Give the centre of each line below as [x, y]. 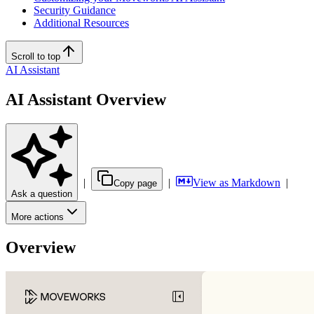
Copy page [135, 184]
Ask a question [42, 194]
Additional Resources [81, 23]
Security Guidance [75, 11]
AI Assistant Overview [86, 100]
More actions [37, 217]
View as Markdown [237, 183]
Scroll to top [36, 57]
